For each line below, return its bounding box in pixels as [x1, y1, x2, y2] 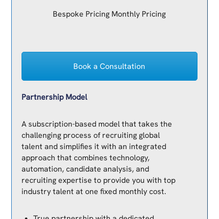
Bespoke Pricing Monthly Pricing [53, 9, 166, 20]
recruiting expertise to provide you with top [21, 175, 175, 185]
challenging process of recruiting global [21, 130, 160, 140]
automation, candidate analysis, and [21, 163, 149, 174]
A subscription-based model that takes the [21, 118, 172, 129]
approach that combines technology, [21, 152, 150, 163]
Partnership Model [21, 91, 87, 102]
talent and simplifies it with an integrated [21, 141, 166, 152]
